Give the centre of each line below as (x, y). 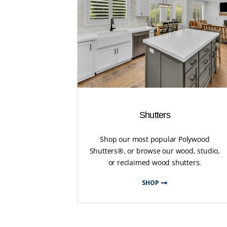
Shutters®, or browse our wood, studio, (155, 150)
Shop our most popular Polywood (155, 139)
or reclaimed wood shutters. (155, 162)
